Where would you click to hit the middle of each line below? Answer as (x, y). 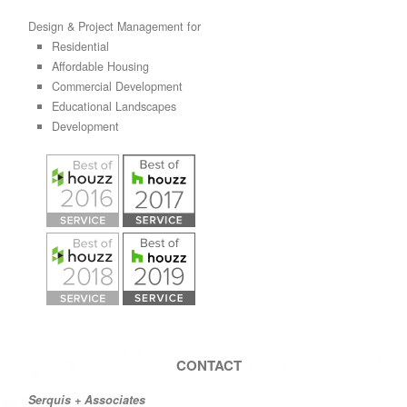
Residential (80, 47)
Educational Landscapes (114, 107)
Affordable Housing (100, 67)
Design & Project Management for (115, 27)
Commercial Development (117, 87)
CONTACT (209, 365)
